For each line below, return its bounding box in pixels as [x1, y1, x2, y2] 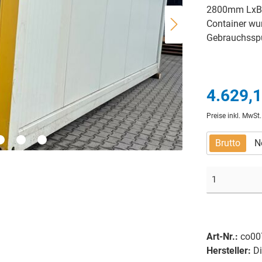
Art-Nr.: [206, 230, 240, 242]
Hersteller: [206, 244, 253, 256]
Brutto [215, 137, 240, 149]
